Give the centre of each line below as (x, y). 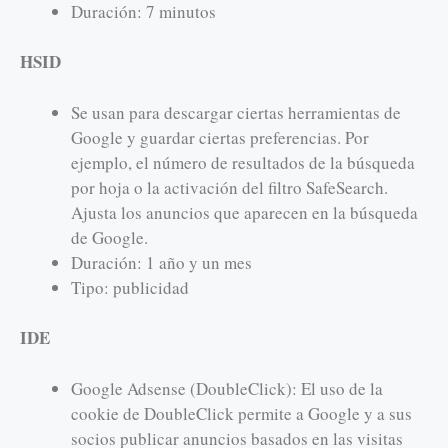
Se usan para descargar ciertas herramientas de (236, 112)
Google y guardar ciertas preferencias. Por (220, 137)
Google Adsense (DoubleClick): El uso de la (227, 388)
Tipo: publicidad (130, 287)
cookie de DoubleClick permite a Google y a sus (241, 413)
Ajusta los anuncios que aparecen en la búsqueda (244, 212)
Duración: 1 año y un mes (161, 262)
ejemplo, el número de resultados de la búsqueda (243, 162)
